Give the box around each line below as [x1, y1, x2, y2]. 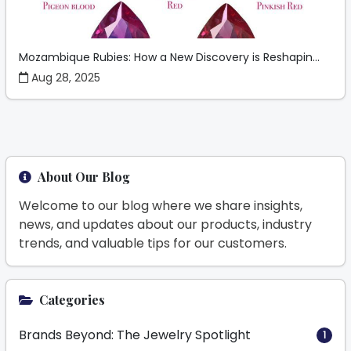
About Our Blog [38, 168, 130, 186]
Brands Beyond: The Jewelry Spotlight [19, 326, 251, 345]
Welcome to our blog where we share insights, [19, 197, 302, 215]
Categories [39, 291, 105, 309]
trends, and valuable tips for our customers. [19, 234, 287, 253]
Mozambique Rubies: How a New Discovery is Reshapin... [19, 49, 320, 66]
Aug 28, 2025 [28, 70, 100, 86]
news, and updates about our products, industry [19, 215, 312, 234]
